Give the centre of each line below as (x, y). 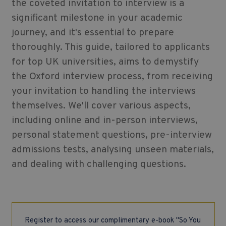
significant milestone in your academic (97, 18)
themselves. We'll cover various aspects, (101, 106)
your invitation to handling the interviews (103, 92)
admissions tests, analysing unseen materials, (112, 150)
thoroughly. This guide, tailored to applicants (110, 48)
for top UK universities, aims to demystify (105, 62)
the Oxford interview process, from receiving (112, 77)
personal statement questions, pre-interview (111, 135)
